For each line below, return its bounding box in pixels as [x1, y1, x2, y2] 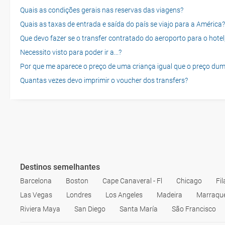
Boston [66, 177, 88, 185]
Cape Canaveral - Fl [102, 177, 162, 185]
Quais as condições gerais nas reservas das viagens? [20, 6, 183, 14]
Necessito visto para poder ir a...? [20, 48, 122, 56]
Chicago [176, 177, 202, 185]
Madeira [157, 191, 182, 199]
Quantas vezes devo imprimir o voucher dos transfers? [20, 76, 188, 84]
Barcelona [20, 177, 52, 185]
